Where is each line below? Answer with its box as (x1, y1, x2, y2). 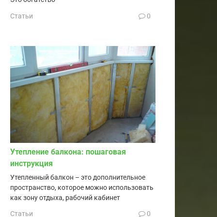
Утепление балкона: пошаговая (10, 147, 126, 156)
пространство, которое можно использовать (10, 183, 154, 192)
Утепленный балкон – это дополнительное (10, 173, 145, 182)
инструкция (10, 158, 53, 168)
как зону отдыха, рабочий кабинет (10, 193, 120, 202)
